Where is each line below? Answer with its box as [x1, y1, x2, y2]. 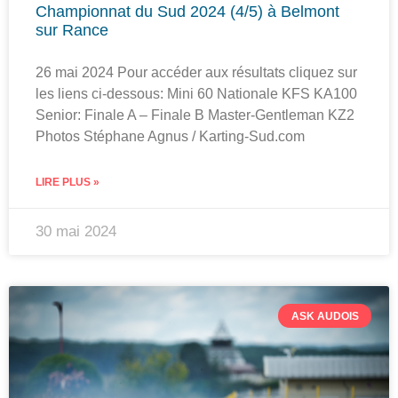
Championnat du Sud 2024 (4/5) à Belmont [36, 3, 339, 21]
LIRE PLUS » [36, 176, 99, 189]
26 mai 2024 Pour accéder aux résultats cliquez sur [36, 65, 357, 81]
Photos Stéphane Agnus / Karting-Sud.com [36, 129, 305, 145]
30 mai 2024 [36, 223, 116, 241]
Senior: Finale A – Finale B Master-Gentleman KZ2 [36, 107, 354, 123]
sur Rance [36, 21, 108, 40]
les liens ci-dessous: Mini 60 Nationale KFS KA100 [36, 86, 357, 102]
